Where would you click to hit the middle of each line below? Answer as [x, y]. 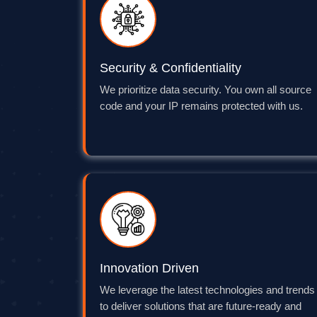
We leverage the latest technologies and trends [207, 290]
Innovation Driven [149, 269]
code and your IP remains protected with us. [201, 106]
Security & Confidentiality [171, 68]
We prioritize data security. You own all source [206, 90]
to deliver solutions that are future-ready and [201, 307]
